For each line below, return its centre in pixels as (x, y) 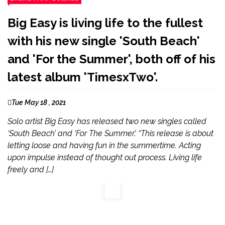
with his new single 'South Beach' (104, 41)
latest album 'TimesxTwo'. (83, 77)
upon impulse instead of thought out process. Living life (105, 157)
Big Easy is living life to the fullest (105, 23)
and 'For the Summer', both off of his (111, 59)
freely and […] (31, 169)
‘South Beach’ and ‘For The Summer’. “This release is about (110, 133)
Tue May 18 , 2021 (39, 102)
